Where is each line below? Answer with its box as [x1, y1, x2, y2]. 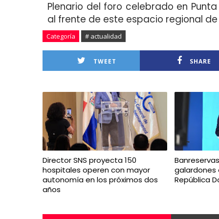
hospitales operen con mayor [43, 164, 150, 175]
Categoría [46, 31, 75, 41]
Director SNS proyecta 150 [43, 154, 136, 165]
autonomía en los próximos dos [43, 174, 158, 185]
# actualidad [85, 31, 122, 41]
